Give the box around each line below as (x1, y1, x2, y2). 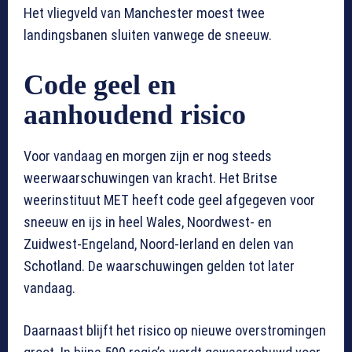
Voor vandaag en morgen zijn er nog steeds (24, 148, 272, 165)
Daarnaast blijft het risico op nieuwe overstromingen (24, 322, 326, 339)
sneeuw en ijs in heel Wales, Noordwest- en (24, 214, 272, 231)
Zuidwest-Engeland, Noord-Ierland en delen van (24, 236, 294, 253)
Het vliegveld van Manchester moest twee (24, 5, 265, 22)
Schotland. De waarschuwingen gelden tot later (24, 258, 295, 275)
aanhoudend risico (24, 99, 246, 131)
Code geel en (24, 69, 176, 101)
